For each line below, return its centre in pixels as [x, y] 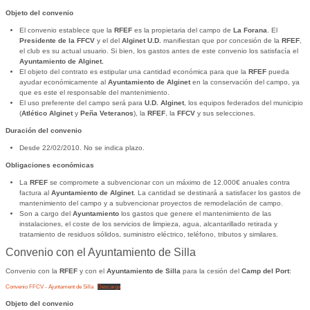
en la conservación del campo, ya [246, 82]
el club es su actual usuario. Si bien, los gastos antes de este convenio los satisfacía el [158, 51]
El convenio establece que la [66, 30]
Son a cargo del [46, 214]
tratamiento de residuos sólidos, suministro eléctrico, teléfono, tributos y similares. [148, 235]
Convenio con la [32, 271]
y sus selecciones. [225, 113]
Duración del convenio [43, 131]
